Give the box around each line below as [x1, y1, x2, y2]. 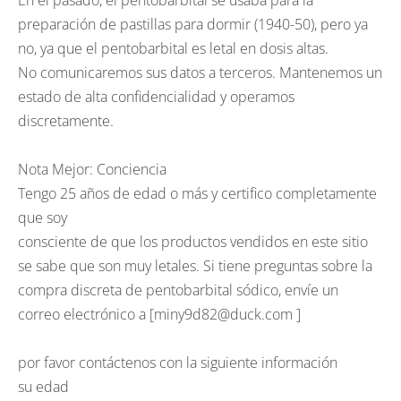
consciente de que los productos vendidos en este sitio [18, 232, 368, 252]
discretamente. [18, 111, 114, 131]
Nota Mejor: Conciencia [18, 159, 166, 179]
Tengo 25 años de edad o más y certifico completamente [18, 183, 377, 203]
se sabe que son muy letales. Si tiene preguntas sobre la [18, 256, 372, 276]
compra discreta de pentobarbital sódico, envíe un [18, 280, 338, 300]
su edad [18, 377, 69, 397]
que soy [18, 208, 67, 227]
